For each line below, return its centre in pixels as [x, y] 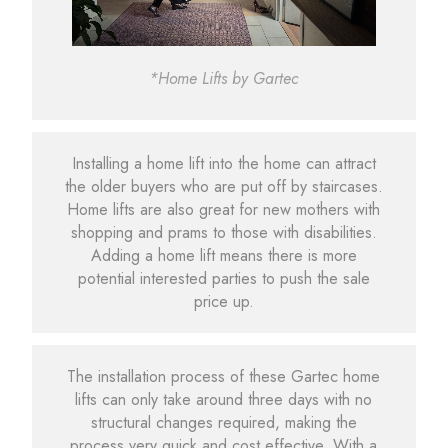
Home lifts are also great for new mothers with [224, 209]
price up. [223, 301]
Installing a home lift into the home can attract [223, 163]
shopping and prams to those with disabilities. [223, 232]
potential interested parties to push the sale [223, 278]
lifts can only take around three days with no [224, 400]
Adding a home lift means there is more [223, 255]
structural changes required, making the [223, 423]
